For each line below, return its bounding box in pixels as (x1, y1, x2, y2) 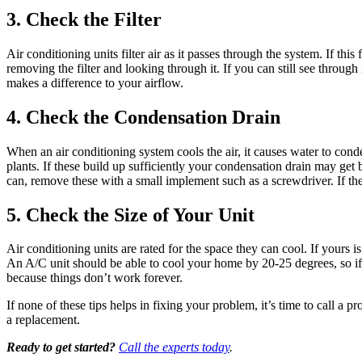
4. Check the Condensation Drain (6, 106, 280, 128)
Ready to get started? (6, 340, 116, 355)
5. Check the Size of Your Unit (6, 204, 255, 225)
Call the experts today (119, 340, 229, 355)
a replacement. (6, 313, 80, 327)
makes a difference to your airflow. (6, 75, 183, 90)
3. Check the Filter (6, 8, 162, 30)
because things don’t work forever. (6, 271, 183, 285)
